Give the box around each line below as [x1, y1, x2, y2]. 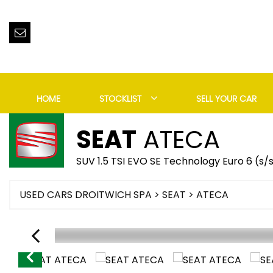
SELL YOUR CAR [196, 95, 257, 104]
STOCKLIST [99, 95, 141, 104]
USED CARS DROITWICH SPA [19, 188, 152, 202]
